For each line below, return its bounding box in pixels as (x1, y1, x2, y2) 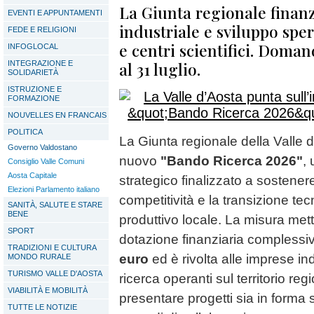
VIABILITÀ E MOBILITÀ (8, 286, 88, 294)
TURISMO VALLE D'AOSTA (8, 269, 102, 278)
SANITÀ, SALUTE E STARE (8, 200, 102, 209)
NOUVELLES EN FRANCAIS (8, 111, 107, 119)
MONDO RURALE (8, 252, 71, 261)
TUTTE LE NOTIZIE (8, 303, 77, 311)
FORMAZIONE (8, 94, 60, 102)
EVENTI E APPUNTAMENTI (8, 8, 102, 17)
